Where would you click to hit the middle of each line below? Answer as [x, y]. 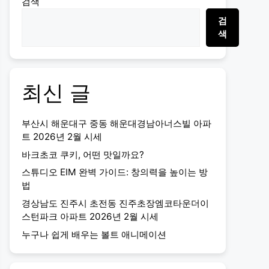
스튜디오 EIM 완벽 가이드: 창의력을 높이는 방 [115, 172]
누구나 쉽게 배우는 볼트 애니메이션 [94, 234]
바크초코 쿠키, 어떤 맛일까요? [83, 154]
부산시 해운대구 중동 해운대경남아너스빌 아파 [116, 123]
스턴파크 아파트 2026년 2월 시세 [90, 216]
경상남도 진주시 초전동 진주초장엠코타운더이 [115, 203]
